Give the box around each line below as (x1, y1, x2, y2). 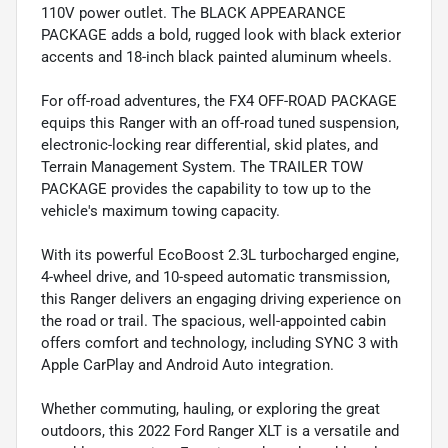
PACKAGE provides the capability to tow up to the (41, 179, 371, 198)
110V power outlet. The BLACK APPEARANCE (41, 3, 346, 22)
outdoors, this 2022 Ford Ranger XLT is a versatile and (41, 421, 399, 440)
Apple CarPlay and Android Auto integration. (41, 355, 334, 374)
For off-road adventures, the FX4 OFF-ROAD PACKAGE (41, 91, 397, 110)
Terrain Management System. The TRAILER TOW (41, 157, 363, 176)
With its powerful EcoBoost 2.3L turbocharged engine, (41, 245, 399, 264)
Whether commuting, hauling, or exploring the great (41, 399, 380, 418)
